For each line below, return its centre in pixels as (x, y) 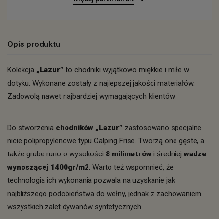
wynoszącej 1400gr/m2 (48, 167)
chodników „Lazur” (89, 128)
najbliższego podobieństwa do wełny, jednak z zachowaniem (104, 194)
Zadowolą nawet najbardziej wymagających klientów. (92, 96)
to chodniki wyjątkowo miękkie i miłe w (127, 70)
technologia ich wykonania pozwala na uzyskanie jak (91, 180)
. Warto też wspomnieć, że (131, 167)
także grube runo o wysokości (56, 154)
